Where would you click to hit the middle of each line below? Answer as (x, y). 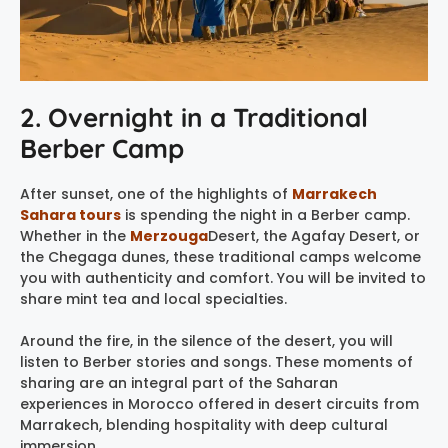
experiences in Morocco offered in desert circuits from (219, 403)
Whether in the (75, 235)
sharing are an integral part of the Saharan (179, 382)
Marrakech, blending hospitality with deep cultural (204, 424)
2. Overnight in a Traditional (194, 117)
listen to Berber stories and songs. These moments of (216, 361)
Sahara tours (70, 214)
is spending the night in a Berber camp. (265, 214)
